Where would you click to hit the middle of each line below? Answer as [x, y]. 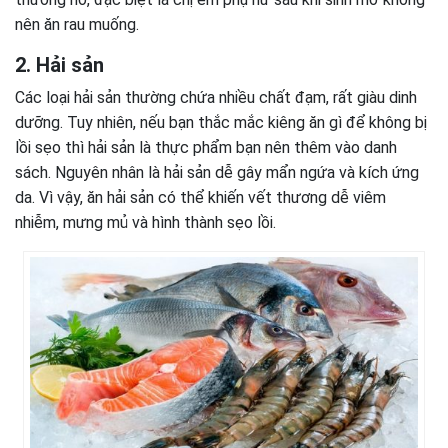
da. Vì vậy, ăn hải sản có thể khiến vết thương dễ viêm [200, 198]
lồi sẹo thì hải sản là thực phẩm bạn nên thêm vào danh [206, 148]
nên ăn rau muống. [77, 25]
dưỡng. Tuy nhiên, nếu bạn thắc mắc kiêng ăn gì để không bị [221, 123]
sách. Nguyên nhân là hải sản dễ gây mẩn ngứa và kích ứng [217, 173]
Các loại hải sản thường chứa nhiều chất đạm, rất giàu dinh [216, 98]
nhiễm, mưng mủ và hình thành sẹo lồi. [145, 223]
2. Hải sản [59, 65]
